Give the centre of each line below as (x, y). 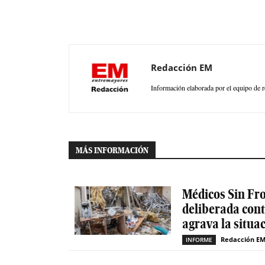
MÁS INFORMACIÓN (112, 151)
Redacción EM (182, 68)
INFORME (199, 240)
